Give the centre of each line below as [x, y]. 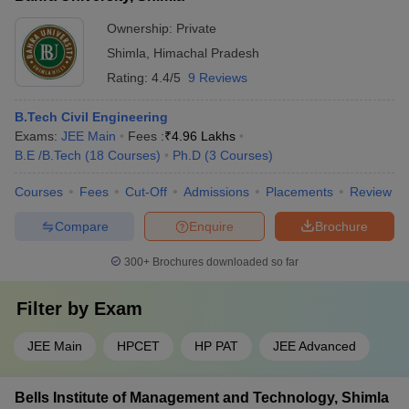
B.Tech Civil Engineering [91, 117]
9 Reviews [218, 78]
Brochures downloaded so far [224, 262]
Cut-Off [146, 192]
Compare [81, 226]
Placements [299, 192]
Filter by [55, 309]
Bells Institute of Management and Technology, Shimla [202, 398]
